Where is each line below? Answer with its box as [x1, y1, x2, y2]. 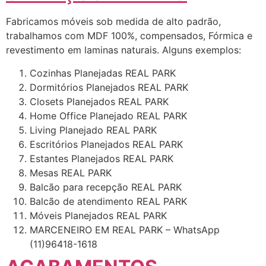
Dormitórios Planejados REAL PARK [30, 81, 188, 93]
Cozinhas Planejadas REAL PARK [30, 66, 176, 79]
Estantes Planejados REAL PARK [30, 152, 173, 164]
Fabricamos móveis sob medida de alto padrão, [6, 15, 221, 28]
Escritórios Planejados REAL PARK [30, 138, 183, 150]
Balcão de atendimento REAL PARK [30, 195, 187, 207]
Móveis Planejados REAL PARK [30, 209, 167, 221]
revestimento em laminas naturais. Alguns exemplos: [6, 44, 241, 56]
